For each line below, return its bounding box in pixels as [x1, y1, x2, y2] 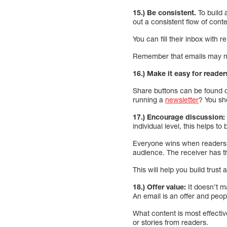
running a [133, 95, 166, 104]
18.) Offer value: [133, 182, 186, 191]
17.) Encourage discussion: [133, 112, 225, 121]
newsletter [165, 95, 199, 104]
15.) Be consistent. [133, 8, 197, 17]
